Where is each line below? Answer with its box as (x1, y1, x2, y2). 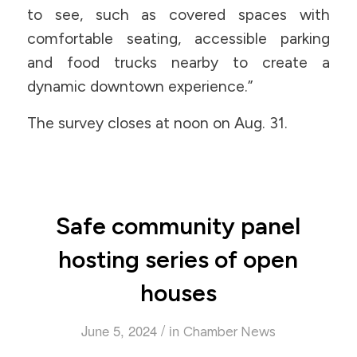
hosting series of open (58, 244, 299, 274)
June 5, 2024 (80, 320, 157, 340)
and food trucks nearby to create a (26, 53, 331, 72)
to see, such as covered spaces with (26, 5, 331, 24)
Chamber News (182, 323, 276, 339)
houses (139, 277, 217, 308)
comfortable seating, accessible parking (26, 29, 331, 48)
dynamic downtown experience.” (26, 76, 253, 96)
